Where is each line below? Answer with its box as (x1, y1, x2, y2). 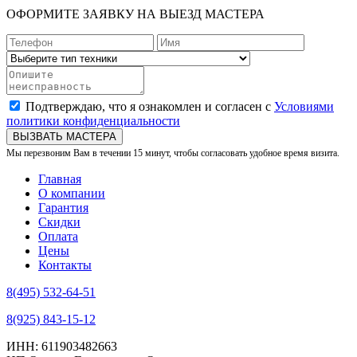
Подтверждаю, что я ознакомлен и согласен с (25, 99, 274, 113)
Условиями (274, 99, 334, 113)
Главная (38, 171, 81, 186)
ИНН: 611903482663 (6, 339, 117, 353)
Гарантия (38, 200, 88, 214)
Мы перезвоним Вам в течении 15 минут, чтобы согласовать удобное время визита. (6, 147, 339, 159)
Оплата (38, 229, 78, 243)
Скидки (38, 214, 80, 229)
